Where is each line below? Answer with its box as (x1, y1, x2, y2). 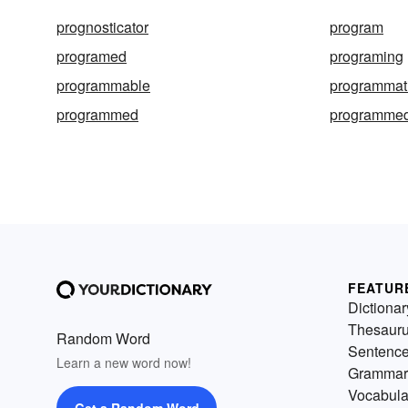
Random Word (56, 328, 150, 349)
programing (330, 46, 403, 66)
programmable (56, 75, 150, 96)
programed (56, 46, 127, 66)
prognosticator (56, 16, 148, 37)
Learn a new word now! (56, 353, 191, 372)
